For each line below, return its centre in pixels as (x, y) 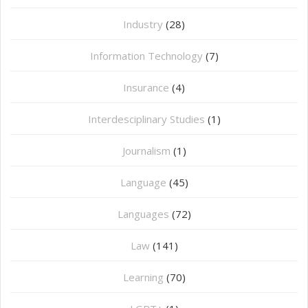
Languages (143, 214)
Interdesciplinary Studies (146, 119)
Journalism (146, 151)
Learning (143, 277)
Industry (143, 24)
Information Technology (146, 56)
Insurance (146, 88)
